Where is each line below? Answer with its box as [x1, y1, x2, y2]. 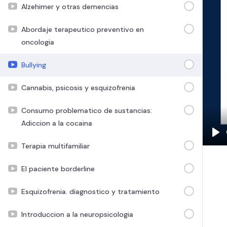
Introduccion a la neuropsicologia [21, 209, 133, 219]
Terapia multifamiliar [21, 141, 90, 150]
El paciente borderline [21, 164, 95, 173]
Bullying [21, 60, 46, 69]
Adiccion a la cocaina [21, 118, 92, 128]
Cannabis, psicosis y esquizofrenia [21, 83, 135, 92]
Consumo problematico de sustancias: [21, 105, 152, 115]
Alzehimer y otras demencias [21, 2, 119, 11]
